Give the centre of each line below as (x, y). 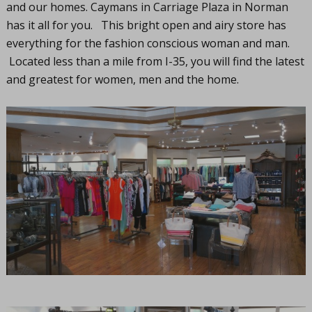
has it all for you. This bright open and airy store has (146, 25)
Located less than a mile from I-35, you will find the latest (155, 61)
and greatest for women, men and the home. (122, 79)
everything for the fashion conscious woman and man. (148, 43)
